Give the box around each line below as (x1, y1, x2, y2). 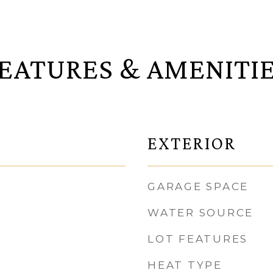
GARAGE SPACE (147, 180, 249, 193)
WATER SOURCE (147, 207, 253, 219)
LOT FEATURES (147, 233, 248, 245)
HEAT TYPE (147, 259, 222, 271)
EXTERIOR (147, 133, 236, 153)
